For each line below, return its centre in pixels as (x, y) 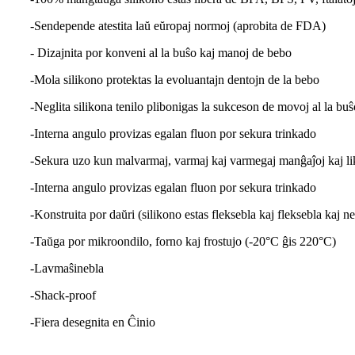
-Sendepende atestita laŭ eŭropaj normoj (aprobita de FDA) (178, 26)
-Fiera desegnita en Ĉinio (93, 323)
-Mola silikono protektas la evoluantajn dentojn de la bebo (175, 80)
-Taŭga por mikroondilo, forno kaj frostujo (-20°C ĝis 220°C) (183, 242)
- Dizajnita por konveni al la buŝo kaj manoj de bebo (161, 53)
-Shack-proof (63, 296)
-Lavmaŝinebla (67, 269)
